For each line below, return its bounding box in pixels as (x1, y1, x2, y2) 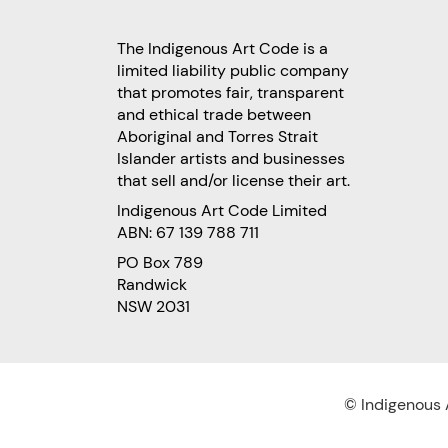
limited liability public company (117, 59, 349, 81)
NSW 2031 (117, 295, 190, 317)
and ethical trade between (117, 103, 311, 125)
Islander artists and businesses (117, 147, 345, 169)
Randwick (117, 273, 187, 295)
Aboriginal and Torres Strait (117, 125, 318, 147)
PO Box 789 (117, 251, 203, 273)
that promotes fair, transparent (117, 81, 344, 103)
